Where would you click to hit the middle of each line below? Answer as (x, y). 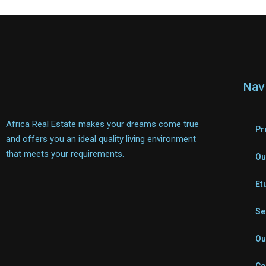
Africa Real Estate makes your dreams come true (102, 124)
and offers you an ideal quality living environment (101, 139)
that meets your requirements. (65, 154)
